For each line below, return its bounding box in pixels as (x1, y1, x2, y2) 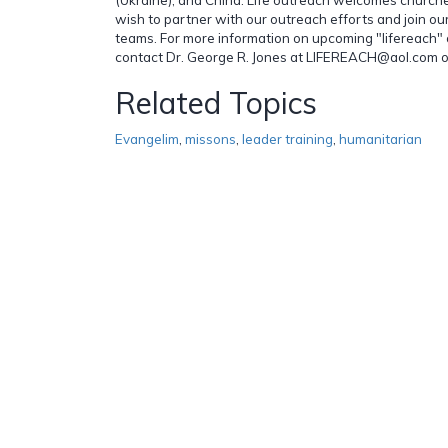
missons (185, 130, 236, 147)
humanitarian (339, 130, 422, 147)
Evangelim (115, 130, 179, 147)
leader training (242, 130, 333, 147)
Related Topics (115, 83, 317, 122)
